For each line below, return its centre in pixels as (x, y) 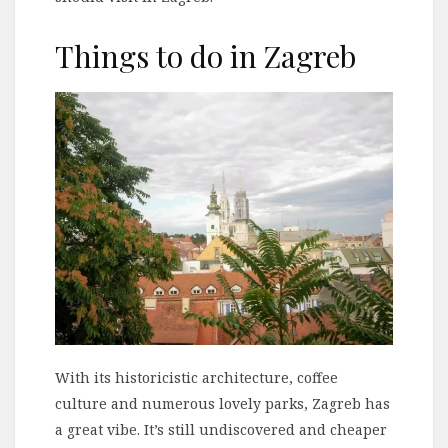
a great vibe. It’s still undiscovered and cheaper (221, 430)
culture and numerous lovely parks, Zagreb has (222, 404)
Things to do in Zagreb (205, 55)
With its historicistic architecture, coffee (196, 378)
